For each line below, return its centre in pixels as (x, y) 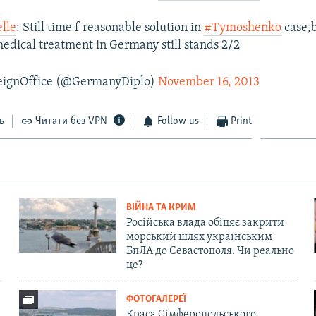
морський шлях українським (199, 237)
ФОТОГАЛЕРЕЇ (156, 299)
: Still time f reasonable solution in (110, 28)
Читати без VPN (72, 121)
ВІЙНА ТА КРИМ (161, 207)
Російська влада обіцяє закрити (205, 223)
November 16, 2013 (209, 82)
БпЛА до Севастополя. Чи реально (210, 251)
